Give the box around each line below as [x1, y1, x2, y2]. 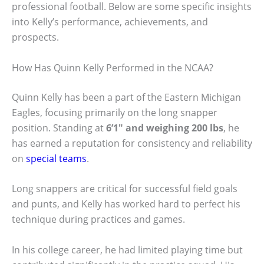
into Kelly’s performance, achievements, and [12, 15, 208, 29]
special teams [26, 151, 87, 165]
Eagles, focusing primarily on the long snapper [12, 105, 217, 119]
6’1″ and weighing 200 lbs [106, 121, 223, 134]
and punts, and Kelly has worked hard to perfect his [12, 197, 240, 211]
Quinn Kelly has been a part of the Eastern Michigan [12, 90, 241, 104]
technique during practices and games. [12, 213, 185, 226]
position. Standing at [12, 121, 106, 134]
